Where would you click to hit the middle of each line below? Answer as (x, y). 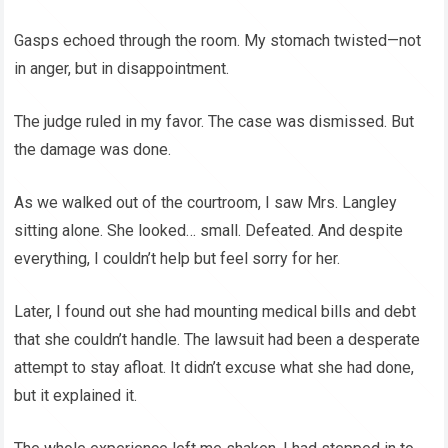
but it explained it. (76, 396)
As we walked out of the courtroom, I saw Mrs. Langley (206, 203)
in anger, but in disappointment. (122, 69)
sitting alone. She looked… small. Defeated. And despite (209, 231)
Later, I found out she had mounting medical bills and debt (215, 312)
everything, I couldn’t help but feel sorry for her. (177, 259)
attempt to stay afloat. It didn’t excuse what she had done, (214, 368)
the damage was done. (93, 150)
